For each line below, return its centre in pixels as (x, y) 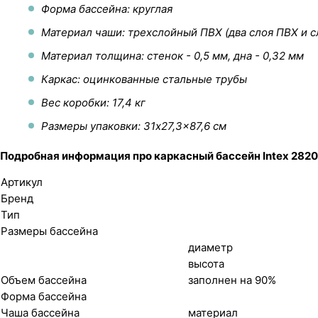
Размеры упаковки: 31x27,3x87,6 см (134, 126)
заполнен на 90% (232, 280)
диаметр (210, 247)
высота (206, 263)
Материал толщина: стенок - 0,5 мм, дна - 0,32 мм (172, 55)
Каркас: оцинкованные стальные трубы (144, 79)
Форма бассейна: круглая (107, 9)
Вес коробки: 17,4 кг (93, 102)
